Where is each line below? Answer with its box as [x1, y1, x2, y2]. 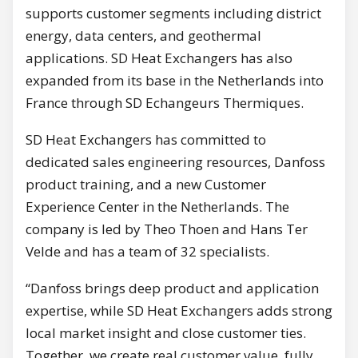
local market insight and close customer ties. [26, 323, 306, 342]
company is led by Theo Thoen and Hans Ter [26, 219, 308, 238]
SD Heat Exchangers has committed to [26, 129, 266, 149]
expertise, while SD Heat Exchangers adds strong [26, 300, 332, 320]
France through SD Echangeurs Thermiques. [26, 93, 304, 112]
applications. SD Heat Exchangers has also [26, 48, 292, 67]
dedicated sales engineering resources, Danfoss [26, 152, 325, 171]
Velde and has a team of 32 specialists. [26, 241, 269, 261]
